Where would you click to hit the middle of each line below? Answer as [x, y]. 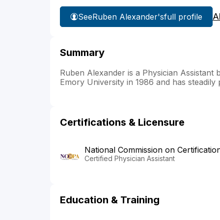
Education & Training [110, 200]
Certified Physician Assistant [130, 159]
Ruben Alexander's [128, 16]
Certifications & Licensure [122, 123]
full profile [183, 16]
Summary [82, 53]
